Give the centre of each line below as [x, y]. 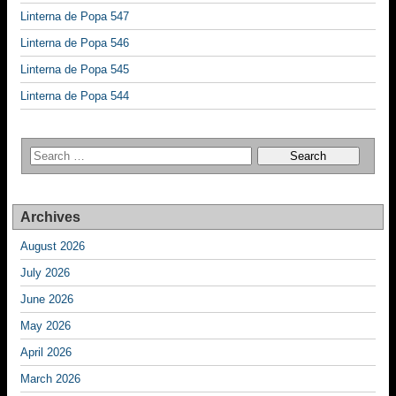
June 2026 [47, 300]
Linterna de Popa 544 [75, 96]
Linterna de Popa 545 [75, 70]
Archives [50, 217]
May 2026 [46, 326]
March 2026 [50, 379]
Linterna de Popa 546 [75, 43]
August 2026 [53, 247]
